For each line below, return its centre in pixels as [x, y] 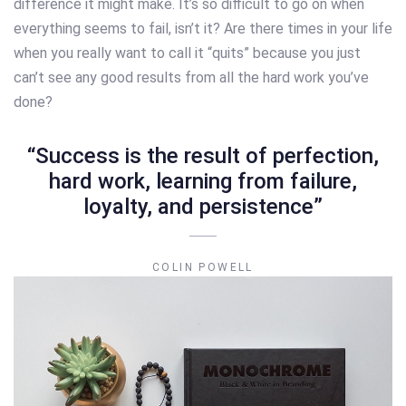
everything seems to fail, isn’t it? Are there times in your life [203, 29]
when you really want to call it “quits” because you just [187, 53]
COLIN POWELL [203, 268]
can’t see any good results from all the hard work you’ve [191, 78]
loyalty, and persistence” [203, 207]
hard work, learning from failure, [203, 182]
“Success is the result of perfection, [203, 156]
